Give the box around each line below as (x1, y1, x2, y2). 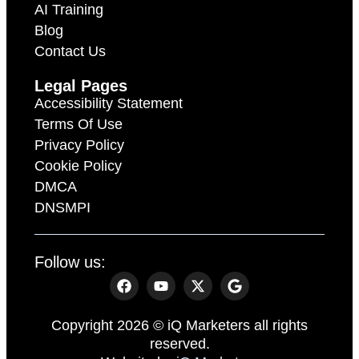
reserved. (149, 336, 210, 353)
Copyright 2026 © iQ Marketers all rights (51, 317, 308, 334)
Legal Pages (34, 77, 127, 95)
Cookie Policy (34, 158, 122, 175)
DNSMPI (34, 200, 91, 216)
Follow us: (34, 253, 106, 272)
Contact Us (34, 43, 106, 60)
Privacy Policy (34, 137, 124, 154)
